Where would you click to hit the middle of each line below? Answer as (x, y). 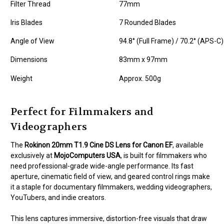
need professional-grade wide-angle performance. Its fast (102, 166)
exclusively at (32, 156)
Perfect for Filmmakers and (82, 112)
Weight (21, 79)
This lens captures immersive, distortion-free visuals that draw (109, 219)
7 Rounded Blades (147, 23)
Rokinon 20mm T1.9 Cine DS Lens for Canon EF (98, 145)
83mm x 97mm (143, 60)
